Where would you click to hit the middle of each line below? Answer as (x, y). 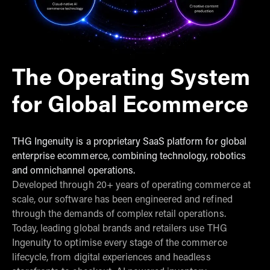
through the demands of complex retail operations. (119, 215)
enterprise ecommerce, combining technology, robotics (129, 157)
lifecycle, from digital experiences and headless (111, 258)
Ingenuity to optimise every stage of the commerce (120, 244)
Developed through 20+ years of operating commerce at (131, 186)
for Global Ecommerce (130, 107)
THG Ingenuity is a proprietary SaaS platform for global (129, 143)
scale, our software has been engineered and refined (122, 200)
